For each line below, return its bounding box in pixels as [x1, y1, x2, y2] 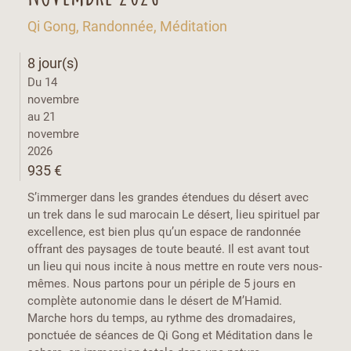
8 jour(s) [27, 54, 78, 71]
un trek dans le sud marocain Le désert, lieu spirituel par [27, 207, 320, 222]
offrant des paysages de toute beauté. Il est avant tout [27, 241, 309, 256]
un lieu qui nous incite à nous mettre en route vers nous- [27, 259, 322, 273]
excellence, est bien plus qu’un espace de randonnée [27, 224, 301, 239]
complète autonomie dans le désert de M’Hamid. [27, 293, 282, 308]
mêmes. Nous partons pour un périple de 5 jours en [27, 276, 295, 291]
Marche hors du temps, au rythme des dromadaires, [27, 310, 295, 325]
